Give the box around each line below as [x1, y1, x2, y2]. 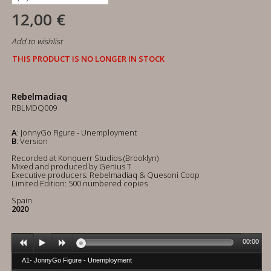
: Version [16, 135, 48, 146]
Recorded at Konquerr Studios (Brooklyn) [11, 152, 158, 163]
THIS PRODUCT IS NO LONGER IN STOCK [12, 53, 165, 64]
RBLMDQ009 [11, 102, 57, 113]
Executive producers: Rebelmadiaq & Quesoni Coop [11, 169, 200, 180]
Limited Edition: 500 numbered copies [11, 178, 148, 189]
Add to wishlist [11, 36, 62, 47]
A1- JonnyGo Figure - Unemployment [22, 256, 132, 264]
